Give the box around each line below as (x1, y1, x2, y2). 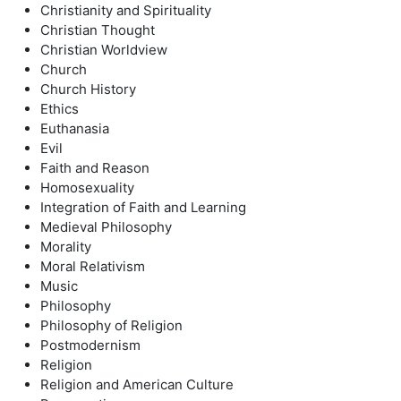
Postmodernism (40, 337, 141, 354)
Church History (40, 81, 136, 98)
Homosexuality (40, 179, 134, 196)
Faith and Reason (40, 159, 149, 176)
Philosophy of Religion (40, 317, 183, 334)
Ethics (40, 100, 79, 117)
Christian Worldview (40, 41, 167, 58)
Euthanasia (40, 120, 109, 137)
